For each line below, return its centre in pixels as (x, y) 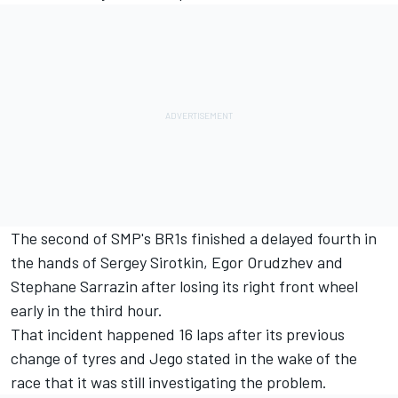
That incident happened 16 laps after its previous (178, 334)
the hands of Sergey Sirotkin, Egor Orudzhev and (177, 262)
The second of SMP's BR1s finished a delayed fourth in (194, 238)
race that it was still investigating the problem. (169, 382)
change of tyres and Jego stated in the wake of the (184, 358)
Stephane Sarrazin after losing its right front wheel (184, 286)
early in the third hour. (87, 310)
